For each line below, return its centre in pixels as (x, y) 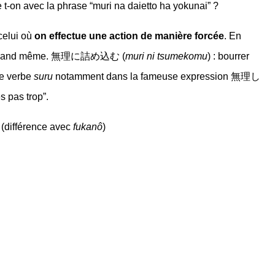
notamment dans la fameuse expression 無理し (157, 77)
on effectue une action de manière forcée (129, 36)
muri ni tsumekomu (166, 56)
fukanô (88, 127)
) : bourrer (228, 56)
